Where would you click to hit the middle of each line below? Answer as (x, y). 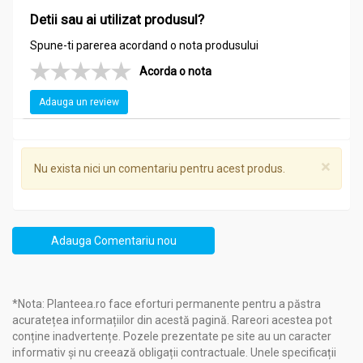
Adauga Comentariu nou (113, 241)
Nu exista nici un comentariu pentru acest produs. (160, 169)
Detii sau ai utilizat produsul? (117, 20)
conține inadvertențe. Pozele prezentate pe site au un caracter (172, 337)
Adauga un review (79, 102)
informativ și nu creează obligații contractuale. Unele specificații (174, 353)
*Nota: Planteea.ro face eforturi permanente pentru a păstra (167, 304)
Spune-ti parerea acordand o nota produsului (144, 46)
